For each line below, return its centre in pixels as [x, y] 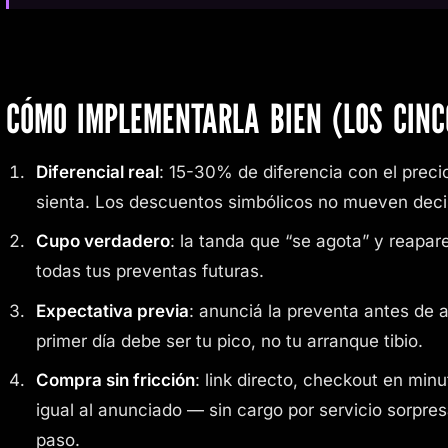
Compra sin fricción [115, 379]
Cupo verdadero [102, 241]
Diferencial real [97, 171]
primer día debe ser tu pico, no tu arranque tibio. [229, 340]
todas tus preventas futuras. [149, 271]
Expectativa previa [112, 310]
